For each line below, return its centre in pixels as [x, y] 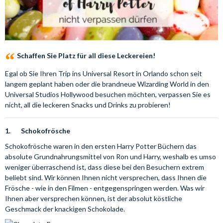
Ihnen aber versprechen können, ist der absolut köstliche [94, 198]
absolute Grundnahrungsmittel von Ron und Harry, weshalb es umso [111, 157]
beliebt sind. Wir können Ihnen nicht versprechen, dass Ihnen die [106, 177]
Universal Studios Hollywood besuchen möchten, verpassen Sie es [108, 94]
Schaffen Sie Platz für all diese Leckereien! [86, 56]
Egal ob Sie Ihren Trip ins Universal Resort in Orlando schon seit [104, 73]
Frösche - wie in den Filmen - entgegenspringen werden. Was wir [105, 188]
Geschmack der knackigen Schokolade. [65, 209]
